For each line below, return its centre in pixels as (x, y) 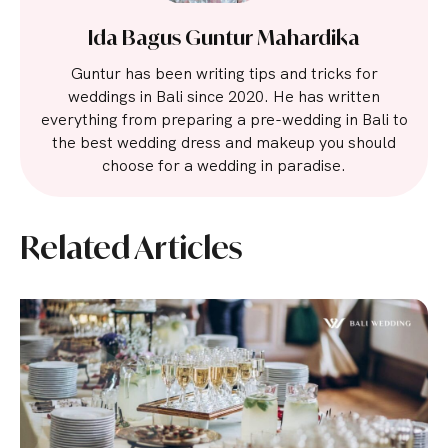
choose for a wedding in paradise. (224, 165)
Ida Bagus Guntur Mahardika (224, 37)
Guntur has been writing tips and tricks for (224, 73)
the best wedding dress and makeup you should (224, 142)
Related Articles (131, 247)
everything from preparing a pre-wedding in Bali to (224, 119)
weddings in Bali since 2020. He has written (224, 96)
